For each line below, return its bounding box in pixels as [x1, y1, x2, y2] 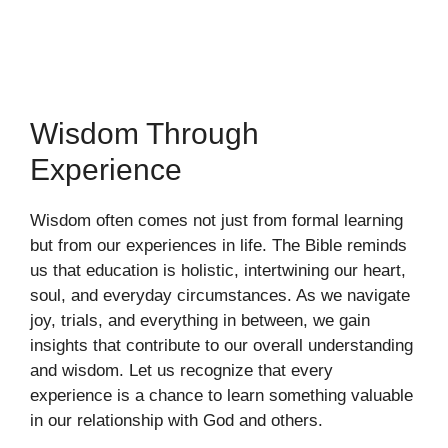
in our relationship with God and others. [30, 411, 323, 431]
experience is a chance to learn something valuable [30, 386, 413, 406]
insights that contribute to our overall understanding [30, 336, 413, 356]
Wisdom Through [30, 117, 259, 151]
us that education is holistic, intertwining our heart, [30, 261, 406, 281]
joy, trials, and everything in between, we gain [30, 311, 370, 331]
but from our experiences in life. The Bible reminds [30, 236, 407, 256]
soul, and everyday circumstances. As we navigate [30, 286, 410, 306]
